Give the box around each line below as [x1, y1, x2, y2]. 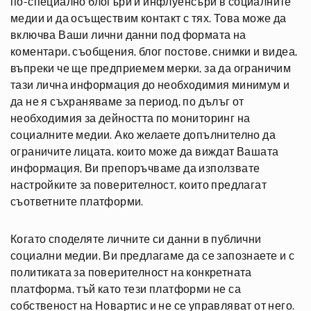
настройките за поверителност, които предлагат [10, 180, 267, 191]
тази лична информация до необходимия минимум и [10, 80, 290, 91]
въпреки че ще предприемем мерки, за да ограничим [10, 63, 292, 74]
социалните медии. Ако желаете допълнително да [10, 130, 276, 141]
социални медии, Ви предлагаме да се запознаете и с [10, 251, 294, 262]
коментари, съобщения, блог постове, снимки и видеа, [10, 47, 298, 58]
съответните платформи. [10, 196, 144, 208]
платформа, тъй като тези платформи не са [10, 284, 241, 295]
